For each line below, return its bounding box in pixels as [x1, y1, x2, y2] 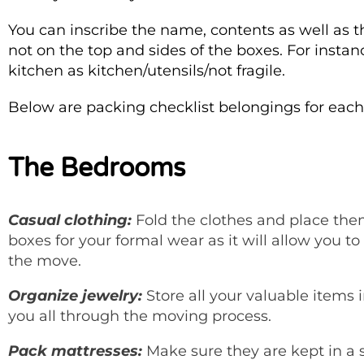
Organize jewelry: [8, 286, 146, 305]
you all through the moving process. [8, 306, 271, 325]
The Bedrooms [8, 152, 185, 184]
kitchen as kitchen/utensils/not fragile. [8, 61, 285, 80]
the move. [8, 251, 81, 270]
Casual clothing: [8, 210, 136, 229]
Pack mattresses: [8, 341, 146, 360]
